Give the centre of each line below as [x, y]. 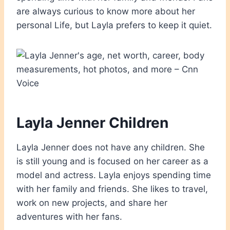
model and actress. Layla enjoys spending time [114, 175]
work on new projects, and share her [92, 203]
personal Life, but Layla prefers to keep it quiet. [114, 25]
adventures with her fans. [69, 216]
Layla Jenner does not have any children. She [111, 147]
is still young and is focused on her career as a [112, 161]
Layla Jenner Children [92, 122]
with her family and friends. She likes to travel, [112, 189]
